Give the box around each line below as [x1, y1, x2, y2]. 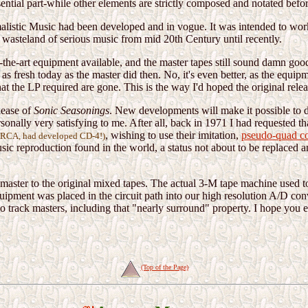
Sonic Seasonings [34, 104, 109, 117]
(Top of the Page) [140, 263, 188, 271]
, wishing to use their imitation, [105, 129, 241, 142]
